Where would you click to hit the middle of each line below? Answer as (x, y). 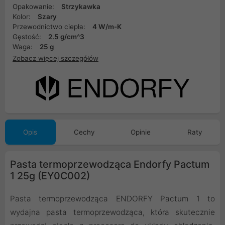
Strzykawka (81, 7)
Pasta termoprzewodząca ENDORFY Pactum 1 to (113, 199)
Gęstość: (28, 37)
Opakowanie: (34, 7)
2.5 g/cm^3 (66, 37)
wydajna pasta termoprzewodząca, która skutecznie (113, 212)
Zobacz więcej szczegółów (55, 58)
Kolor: (23, 17)
